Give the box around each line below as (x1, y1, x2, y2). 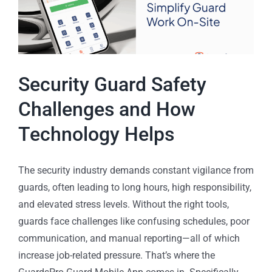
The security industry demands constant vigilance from (18, 164, 254, 176)
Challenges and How (18, 97, 195, 121)
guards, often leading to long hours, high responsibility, (18, 181, 251, 193)
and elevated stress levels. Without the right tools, (18, 198, 229, 210)
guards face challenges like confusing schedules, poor (18, 215, 250, 227)
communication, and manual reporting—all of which (18, 232, 240, 244)
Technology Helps (18, 122, 174, 146)
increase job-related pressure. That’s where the (18, 249, 215, 261)
